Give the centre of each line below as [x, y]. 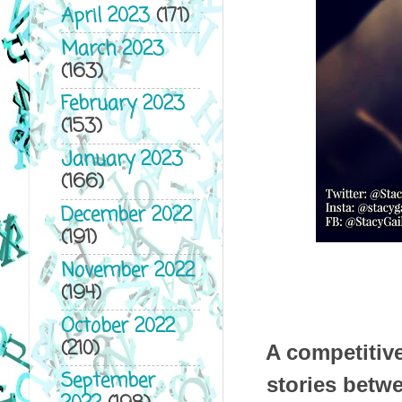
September [108, 382]
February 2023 [122, 105]
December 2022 [126, 215]
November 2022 [127, 271]
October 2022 [118, 327]
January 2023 [122, 161]
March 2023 [112, 49]
